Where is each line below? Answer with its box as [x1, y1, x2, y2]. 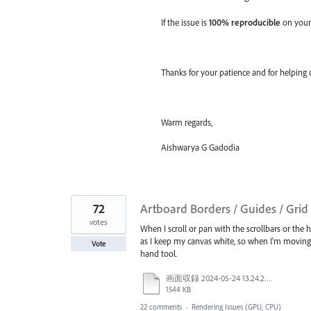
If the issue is [161, 16, 209, 28]
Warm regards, [161, 117, 212, 128]
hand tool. [140, 248, 177, 260]
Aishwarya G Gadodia [161, 142, 239, 153]
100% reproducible [209, 16, 280, 28]
